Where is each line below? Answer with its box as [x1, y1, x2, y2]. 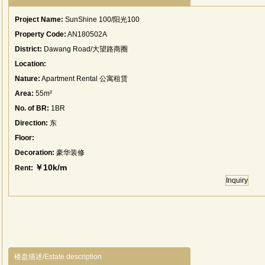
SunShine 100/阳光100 [63, 15, 140, 24]
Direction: [15, 119, 48, 127]
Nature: [15, 75, 40, 83]
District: [15, 45, 42, 53]
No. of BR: [15, 104, 49, 112]
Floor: [15, 134, 34, 142]
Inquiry [226, 176, 248, 185]
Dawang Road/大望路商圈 [42, 45, 128, 53]
